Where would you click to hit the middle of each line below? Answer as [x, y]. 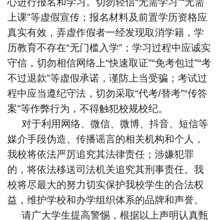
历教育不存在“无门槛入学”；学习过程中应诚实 [109, 47]
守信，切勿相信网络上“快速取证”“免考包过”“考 [109, 63]
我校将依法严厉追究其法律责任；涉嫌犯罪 [101, 154]
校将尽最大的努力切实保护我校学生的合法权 [106, 184]
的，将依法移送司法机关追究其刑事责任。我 [106, 169]
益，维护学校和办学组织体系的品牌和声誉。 [106, 200]
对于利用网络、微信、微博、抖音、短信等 [115, 124]
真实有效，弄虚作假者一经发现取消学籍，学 [106, 32]
